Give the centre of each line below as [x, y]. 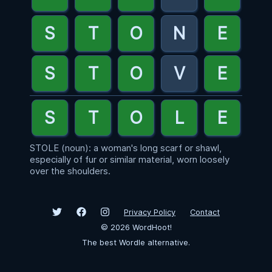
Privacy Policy [150, 212]
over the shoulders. [70, 171]
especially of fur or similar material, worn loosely [130, 159]
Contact [205, 212]
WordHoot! [151, 227]
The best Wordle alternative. [136, 243]
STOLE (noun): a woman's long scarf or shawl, [126, 148]
